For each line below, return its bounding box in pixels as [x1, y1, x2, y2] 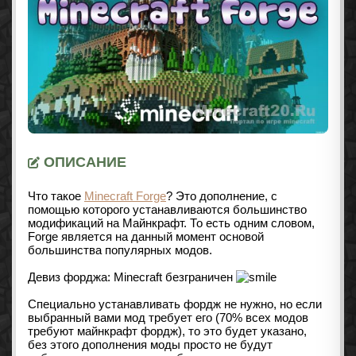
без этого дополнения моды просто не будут [28, 338, 273, 352]
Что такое [28, 189, 84, 203]
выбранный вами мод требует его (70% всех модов [28, 311, 308, 325]
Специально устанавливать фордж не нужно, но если [28, 297, 322, 311]
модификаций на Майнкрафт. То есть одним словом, [28, 216, 315, 230]
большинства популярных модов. [28, 243, 212, 257]
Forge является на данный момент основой [28, 230, 264, 244]
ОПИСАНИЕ [40, 154, 126, 171]
